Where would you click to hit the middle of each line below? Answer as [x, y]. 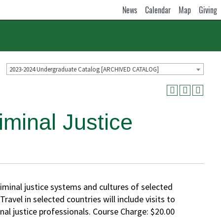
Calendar [158, 10]
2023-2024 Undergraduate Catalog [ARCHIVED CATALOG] [84, 69]
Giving [208, 10]
